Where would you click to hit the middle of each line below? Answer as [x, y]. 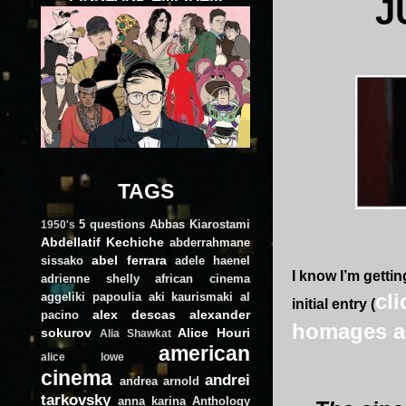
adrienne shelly [90, 278]
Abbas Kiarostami [200, 224]
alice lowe [82, 357]
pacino [60, 314]
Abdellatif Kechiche [102, 242]
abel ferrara [129, 260]
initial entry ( [333, 304]
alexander [220, 314]
